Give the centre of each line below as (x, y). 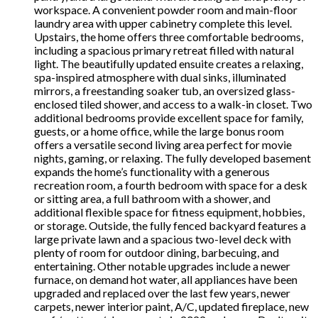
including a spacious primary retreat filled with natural (164, 50)
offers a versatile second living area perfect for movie (163, 144)
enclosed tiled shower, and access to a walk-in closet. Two (173, 104)
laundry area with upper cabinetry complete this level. (163, 23)
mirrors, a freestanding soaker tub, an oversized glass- (165, 90)
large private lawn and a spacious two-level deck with (163, 238)
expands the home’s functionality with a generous (152, 171)
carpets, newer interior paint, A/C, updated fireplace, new (171, 306)
